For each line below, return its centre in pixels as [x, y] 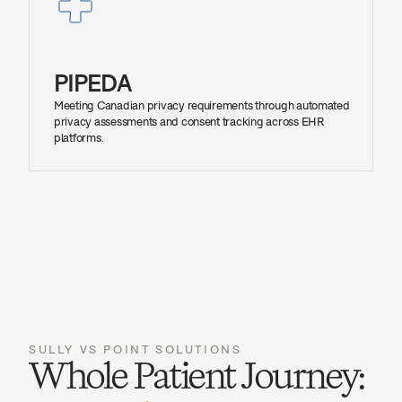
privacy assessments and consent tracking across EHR [189, 122]
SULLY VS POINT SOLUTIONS [135, 350]
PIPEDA [92, 83]
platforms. [79, 138]
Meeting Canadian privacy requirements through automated [202, 105]
